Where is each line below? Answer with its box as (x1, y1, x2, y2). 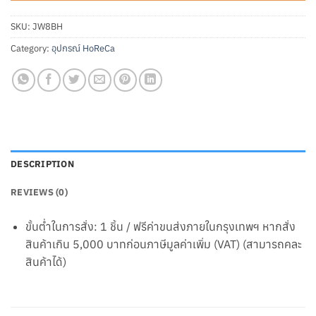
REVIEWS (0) (11, 186, 68, 198)
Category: (11, 42, 51, 54)
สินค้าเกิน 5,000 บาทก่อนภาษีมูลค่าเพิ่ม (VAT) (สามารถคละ (25, 236, 302, 251)
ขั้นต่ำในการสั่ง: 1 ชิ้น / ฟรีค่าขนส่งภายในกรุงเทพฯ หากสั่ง (25, 219, 296, 233)
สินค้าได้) (25, 254, 66, 269)
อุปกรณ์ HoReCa (51, 42, 115, 54)
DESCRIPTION (11, 157, 74, 170)
